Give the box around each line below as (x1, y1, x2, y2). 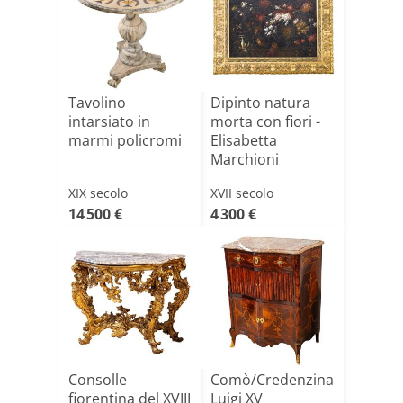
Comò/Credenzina (210, 370, 334, 390)
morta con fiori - (210, 112, 320, 131)
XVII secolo (210, 184, 273, 201)
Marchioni (210, 149, 279, 169)
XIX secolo (68, 184, 128, 201)
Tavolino (68, 93, 126, 112)
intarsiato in (68, 112, 150, 131)
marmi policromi (68, 130, 182, 150)
